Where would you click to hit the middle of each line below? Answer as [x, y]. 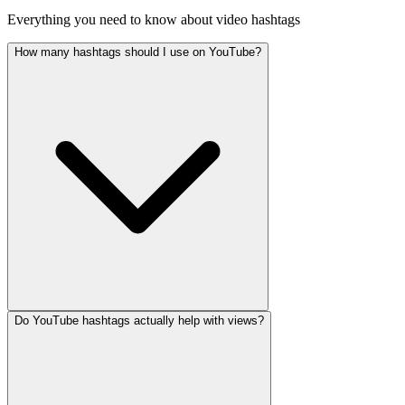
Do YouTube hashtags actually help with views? [139, 321]
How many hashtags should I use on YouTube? [138, 52]
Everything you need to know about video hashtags [154, 20]
